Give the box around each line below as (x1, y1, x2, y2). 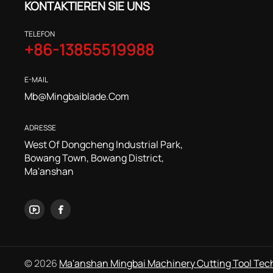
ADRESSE (24, 122, 57, 133)
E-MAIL (24, 74, 49, 85)
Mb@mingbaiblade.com (24, 89, 130, 103)
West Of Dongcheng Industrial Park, (24, 137, 183, 151)
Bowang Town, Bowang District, (24, 151, 165, 165)
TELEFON (24, 28, 55, 39)
